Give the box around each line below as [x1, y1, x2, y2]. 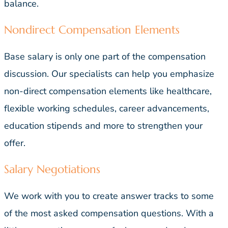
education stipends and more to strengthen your [4, 120, 203, 132]
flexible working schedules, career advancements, [4, 102, 209, 115]
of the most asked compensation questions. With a [4, 207, 214, 220]
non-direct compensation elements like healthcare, [4, 85, 212, 98]
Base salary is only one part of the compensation [4, 50, 206, 63]
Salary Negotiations [4, 162, 100, 177]
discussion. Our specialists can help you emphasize [4, 68, 214, 80]
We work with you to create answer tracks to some [4, 190, 214, 203]
